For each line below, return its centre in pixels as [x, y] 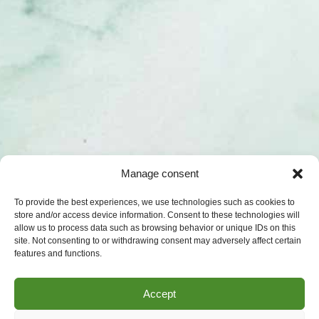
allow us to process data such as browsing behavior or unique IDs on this [155, 228]
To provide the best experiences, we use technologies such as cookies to [155, 202]
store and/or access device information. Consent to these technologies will [157, 215]
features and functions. [58, 253]
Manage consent [159, 173]
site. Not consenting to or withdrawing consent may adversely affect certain [158, 241]
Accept [159, 293]
